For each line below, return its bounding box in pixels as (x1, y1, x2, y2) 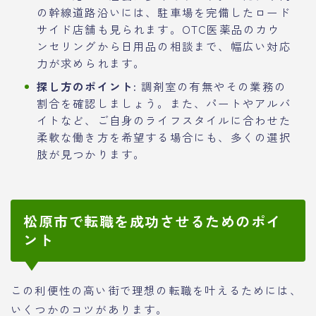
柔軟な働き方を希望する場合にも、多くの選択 (36, 129, 291, 145)
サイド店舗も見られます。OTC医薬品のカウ (36, 21, 280, 37)
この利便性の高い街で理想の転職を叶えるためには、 (11, 282, 302, 298)
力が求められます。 (36, 55, 146, 71)
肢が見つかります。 (36, 146, 146, 162)
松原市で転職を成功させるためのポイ (23, 211, 281, 232)
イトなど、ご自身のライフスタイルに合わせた (36, 112, 291, 128)
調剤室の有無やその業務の (137, 78, 286, 95)
